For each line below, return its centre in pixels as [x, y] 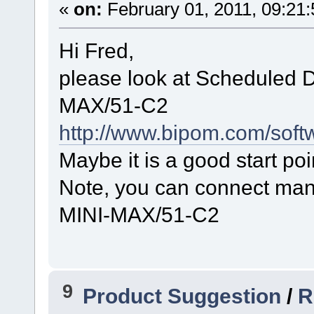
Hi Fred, [96, 51]
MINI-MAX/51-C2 [139, 215]
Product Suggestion [182, 295]
